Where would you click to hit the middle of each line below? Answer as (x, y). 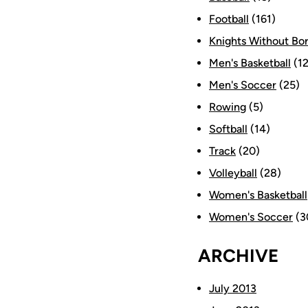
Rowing (228, 107)
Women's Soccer (251, 217)
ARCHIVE (238, 256)
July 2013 (233, 288)
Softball (228, 129)
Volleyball (233, 173)
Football (229, 19)
